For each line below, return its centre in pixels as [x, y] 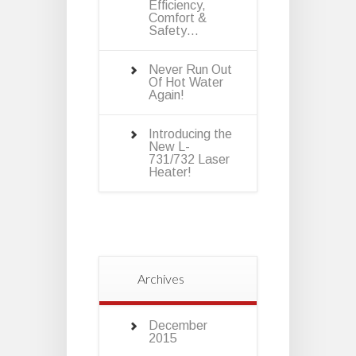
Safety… [174, 30]
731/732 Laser [189, 159]
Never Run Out [190, 69]
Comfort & [178, 17]
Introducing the [190, 133]
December [178, 325]
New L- [169, 146]
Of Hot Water [186, 82]
